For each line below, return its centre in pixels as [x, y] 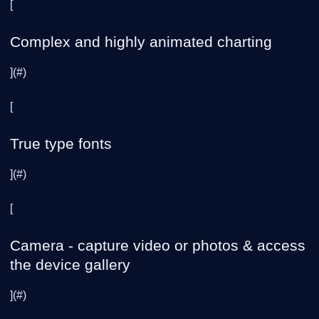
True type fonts [61, 143]
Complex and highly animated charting [141, 42]
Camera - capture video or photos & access [158, 245]
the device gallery [70, 265]
